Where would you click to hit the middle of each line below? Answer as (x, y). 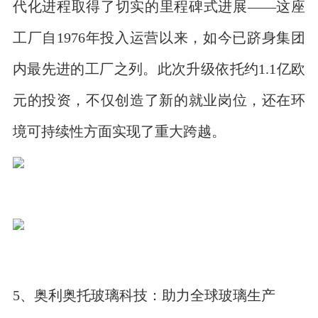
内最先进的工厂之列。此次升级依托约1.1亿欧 (159, 69)
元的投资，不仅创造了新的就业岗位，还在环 (159, 100)
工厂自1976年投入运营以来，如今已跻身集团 (159, 38)
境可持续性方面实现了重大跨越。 (119, 131)
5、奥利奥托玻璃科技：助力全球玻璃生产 (144, 295)
